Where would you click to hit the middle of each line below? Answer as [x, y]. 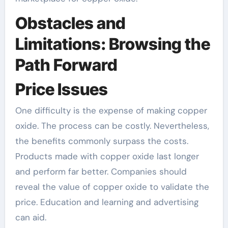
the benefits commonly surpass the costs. [102, 141]
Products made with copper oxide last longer [107, 156]
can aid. [31, 217]
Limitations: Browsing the [112, 44]
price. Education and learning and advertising [107, 202]
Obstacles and [70, 23]
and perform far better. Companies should [101, 172]
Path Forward [66, 65]
